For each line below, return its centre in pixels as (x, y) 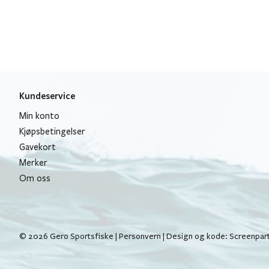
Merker (33, 163)
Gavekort (38, 147)
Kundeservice (47, 95)
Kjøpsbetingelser (52, 131)
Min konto (39, 116)
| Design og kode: (195, 236)
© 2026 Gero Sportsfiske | (69, 236)
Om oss (35, 178)
